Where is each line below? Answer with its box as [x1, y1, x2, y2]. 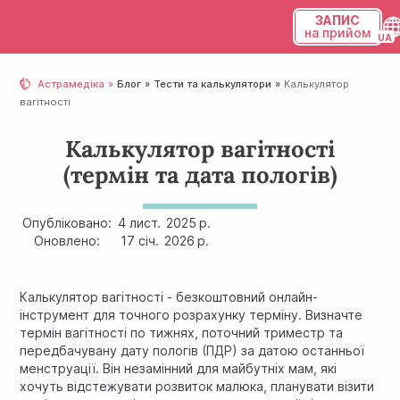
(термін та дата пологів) [62, 160, 337, 189]
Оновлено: [34, 233, 101, 248]
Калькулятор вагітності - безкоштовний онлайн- [20, 289, 319, 304]
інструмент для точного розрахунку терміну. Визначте [20, 307, 363, 322]
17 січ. [120, 233, 159, 248]
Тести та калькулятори [154, 78, 272, 90]
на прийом [304, 25, 371, 40]
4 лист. [118, 215, 162, 230]
